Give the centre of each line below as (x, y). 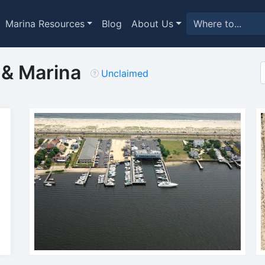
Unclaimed (125, 73)
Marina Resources (45, 24)
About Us (153, 24)
